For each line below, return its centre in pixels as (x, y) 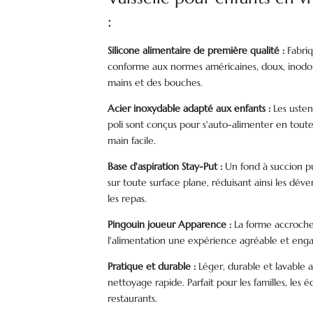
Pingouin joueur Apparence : (170, 225)
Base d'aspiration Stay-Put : (165, 167)
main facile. (132, 141)
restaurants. (133, 299)
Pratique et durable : (152, 267)
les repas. (128, 199)
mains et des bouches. (155, 83)
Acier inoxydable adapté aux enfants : (189, 109)
